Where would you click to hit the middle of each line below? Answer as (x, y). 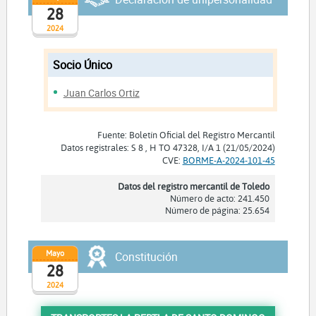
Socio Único (82, 65)
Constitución (146, 256)
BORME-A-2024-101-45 (229, 160)
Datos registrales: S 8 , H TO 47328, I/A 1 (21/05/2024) (168, 147)
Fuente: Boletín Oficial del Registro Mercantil (186, 134)
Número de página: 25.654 (217, 210)
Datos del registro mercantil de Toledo (193, 186)
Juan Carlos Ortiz (101, 93)
